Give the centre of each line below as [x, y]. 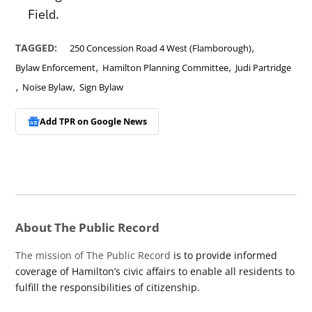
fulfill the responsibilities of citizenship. [108, 288]
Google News [118, 122]
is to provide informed [224, 256]
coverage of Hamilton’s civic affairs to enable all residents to [155, 272]
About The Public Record [88, 228]
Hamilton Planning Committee [166, 68]
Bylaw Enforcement [56, 68]
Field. [44, 15]
